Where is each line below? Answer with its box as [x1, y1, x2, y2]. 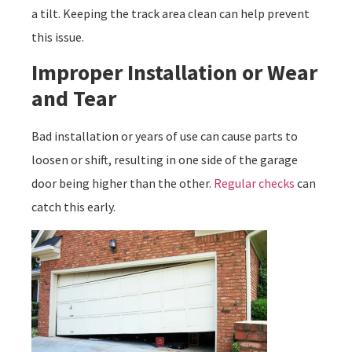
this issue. [31, 28, 84, 45]
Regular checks [214, 175, 295, 192]
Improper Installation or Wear [31, 58, 317, 87]
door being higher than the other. [31, 175, 214, 192]
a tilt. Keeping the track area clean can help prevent [31, 5, 310, 21]
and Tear [31, 84, 116, 113]
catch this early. [31, 199, 115, 215]
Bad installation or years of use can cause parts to [31, 128, 298, 145]
